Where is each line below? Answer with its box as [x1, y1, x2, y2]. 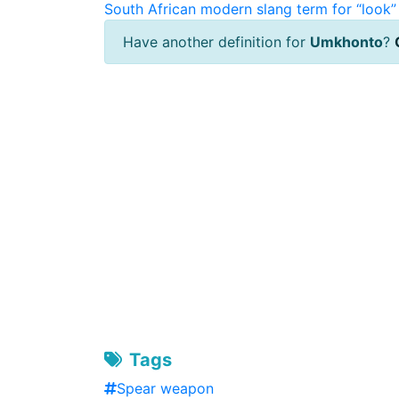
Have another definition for [123, 33, 310, 51]
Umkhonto [310, 33, 383, 51]
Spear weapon [117, 379, 214, 397]
